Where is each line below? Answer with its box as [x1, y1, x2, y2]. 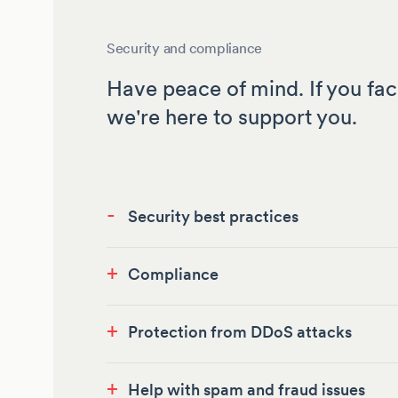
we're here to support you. [107, 103, 357, 131]
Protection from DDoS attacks [128, 322, 352, 343]
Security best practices [128, 206, 298, 227]
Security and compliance [107, 39, 263, 58]
